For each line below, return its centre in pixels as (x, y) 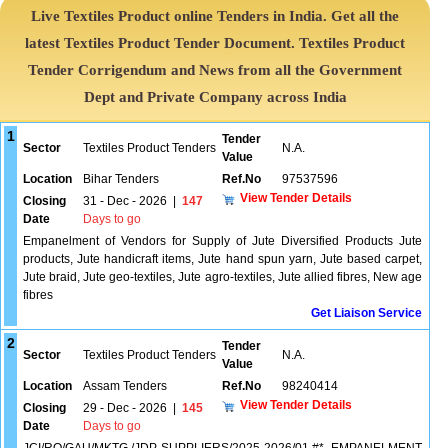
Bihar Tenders (121, 179)
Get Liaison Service (366, 313)
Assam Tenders (125, 386)
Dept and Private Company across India (215, 97)
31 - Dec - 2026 (125, 201)
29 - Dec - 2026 (125, 408)
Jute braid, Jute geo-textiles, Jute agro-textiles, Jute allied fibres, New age (222, 277)
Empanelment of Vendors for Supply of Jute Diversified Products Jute (222, 241)
